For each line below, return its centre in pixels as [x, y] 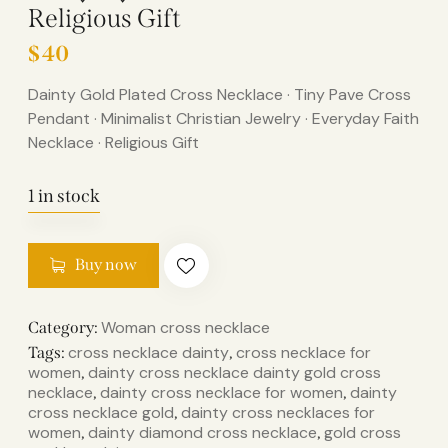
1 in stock [64, 195]
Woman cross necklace [185, 327]
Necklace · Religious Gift [113, 142]
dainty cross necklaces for [278, 412]
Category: [64, 327]
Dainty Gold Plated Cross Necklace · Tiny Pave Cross [219, 94]
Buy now [105, 265]
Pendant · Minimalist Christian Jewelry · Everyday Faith [223, 118]
